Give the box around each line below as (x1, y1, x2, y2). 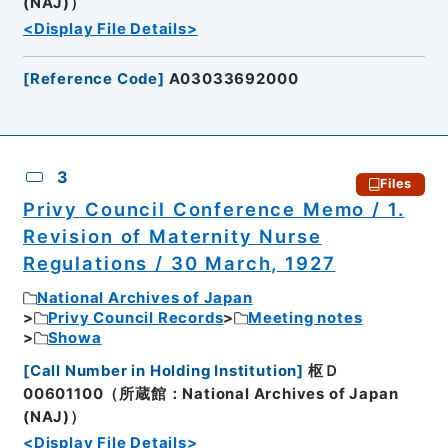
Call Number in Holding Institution (29, 361, 298, 380)
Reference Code (29, 69, 159, 88)
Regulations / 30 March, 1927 (22, 251, 336, 274)
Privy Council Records (47, 309, 224, 328)
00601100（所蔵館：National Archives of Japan (22, 384, 399, 403)
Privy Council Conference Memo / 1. (22, 197, 405, 220)
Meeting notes (248, 309, 363, 328)
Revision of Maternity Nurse (22, 224, 322, 247)
